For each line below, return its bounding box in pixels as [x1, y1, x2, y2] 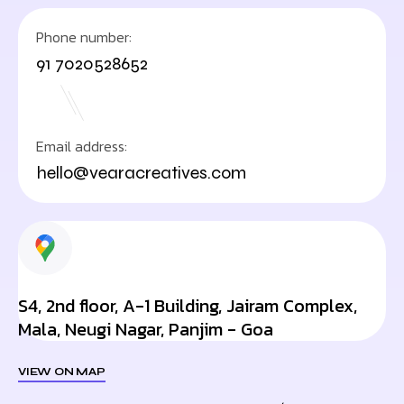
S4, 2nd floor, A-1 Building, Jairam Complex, [18, 292, 357, 319]
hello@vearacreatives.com [36, 161, 246, 184]
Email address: [36, 135, 127, 157]
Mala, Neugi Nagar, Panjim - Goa [18, 316, 273, 343]
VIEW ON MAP [18, 365, 106, 378]
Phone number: [36, 26, 132, 48]
